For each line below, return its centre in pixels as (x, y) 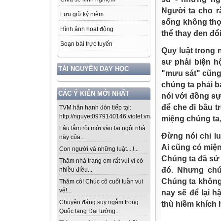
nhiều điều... (76, 170)
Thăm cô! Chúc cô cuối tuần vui (101, 182)
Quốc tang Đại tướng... (90, 211)
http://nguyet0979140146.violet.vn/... (108, 117)
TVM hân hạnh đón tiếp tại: (95, 108)
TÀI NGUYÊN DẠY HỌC (93, 69)
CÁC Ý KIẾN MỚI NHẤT (94, 94)
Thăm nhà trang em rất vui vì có (101, 161)
